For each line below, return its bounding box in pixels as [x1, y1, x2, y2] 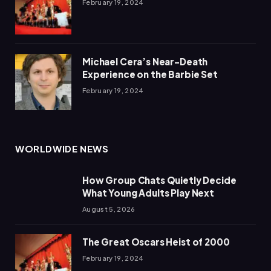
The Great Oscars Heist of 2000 [82, 235, 230, 247]
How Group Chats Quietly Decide [82, 174, 237, 186]
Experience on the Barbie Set [82, 68, 218, 80]
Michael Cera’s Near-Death [82, 55, 208, 67]
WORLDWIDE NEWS [15, 142, 109, 154]
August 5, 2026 [82, 204, 135, 213]
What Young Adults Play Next [82, 186, 214, 198]
